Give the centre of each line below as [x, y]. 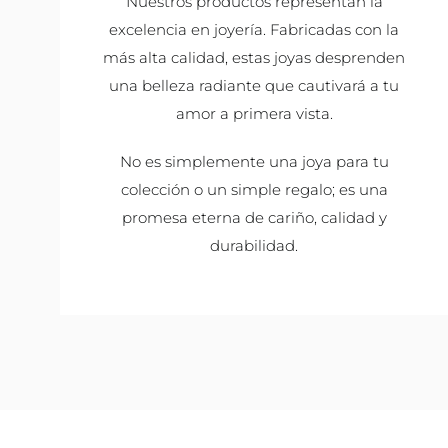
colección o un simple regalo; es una [254, 189]
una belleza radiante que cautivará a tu [254, 85]
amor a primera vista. [254, 113]
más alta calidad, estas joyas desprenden [254, 57]
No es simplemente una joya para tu [254, 161]
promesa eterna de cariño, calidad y [254, 217]
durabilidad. [254, 245]
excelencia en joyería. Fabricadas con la [254, 29]
